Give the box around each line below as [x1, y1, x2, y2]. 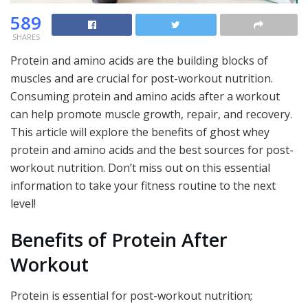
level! [10, 195, 36, 211]
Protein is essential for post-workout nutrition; [10, 288, 252, 304]
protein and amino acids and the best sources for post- [10, 142, 294, 157]
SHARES [12, 31, 40, 42]
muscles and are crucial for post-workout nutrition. [10, 70, 273, 86]
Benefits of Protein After [10, 227, 228, 253]
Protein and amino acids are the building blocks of [10, 52, 268, 68]
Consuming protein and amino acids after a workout [10, 88, 280, 104]
